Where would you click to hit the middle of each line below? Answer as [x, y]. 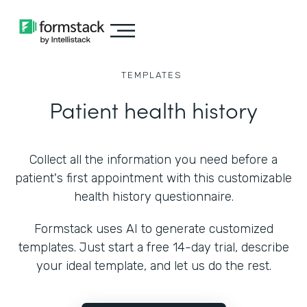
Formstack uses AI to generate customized [153, 229]
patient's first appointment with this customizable [153, 178]
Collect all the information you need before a [153, 160]
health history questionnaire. [153, 197]
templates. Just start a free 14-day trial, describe [153, 247]
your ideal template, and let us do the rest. [153, 266]
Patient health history [153, 109]
